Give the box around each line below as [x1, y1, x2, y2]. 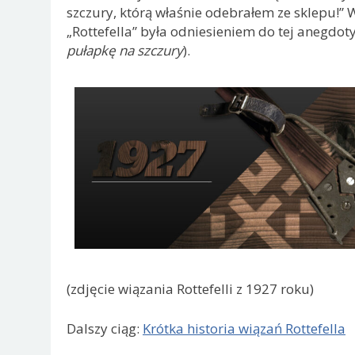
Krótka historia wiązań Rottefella [143, 319, 345, 338]
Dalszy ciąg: [67, 319, 143, 338]
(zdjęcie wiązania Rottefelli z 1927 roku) [67, 280, 314, 299]
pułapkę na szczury [67, 41, 183, 60]
